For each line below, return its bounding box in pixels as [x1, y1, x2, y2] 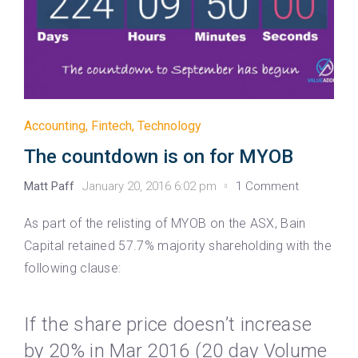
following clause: [24, 261, 121, 276]
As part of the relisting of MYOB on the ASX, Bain [24, 216, 306, 232]
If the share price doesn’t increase [24, 313, 312, 336]
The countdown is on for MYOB [24, 145, 293, 169]
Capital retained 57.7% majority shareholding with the [24, 238, 332, 254]
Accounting [24, 118, 86, 134]
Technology [137, 118, 201, 134]
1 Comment [236, 179, 299, 194]
